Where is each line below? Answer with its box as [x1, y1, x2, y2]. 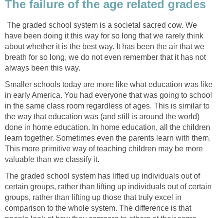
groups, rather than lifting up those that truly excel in [5, 193, 182, 201]
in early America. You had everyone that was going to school [5, 91, 212, 99]
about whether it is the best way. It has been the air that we [5, 42, 204, 51]
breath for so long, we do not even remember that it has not [5, 53, 206, 61]
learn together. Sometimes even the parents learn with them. [5, 133, 211, 142]
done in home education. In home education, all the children [5, 123, 210, 131]
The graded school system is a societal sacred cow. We [5, 20, 197, 29]
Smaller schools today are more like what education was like [5, 80, 213, 89]
